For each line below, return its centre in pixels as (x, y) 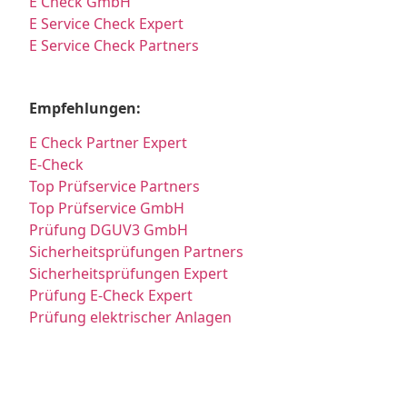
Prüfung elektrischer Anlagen (131, 317)
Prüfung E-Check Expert (111, 295)
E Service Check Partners (114, 46)
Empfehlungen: (85, 108)
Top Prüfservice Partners (115, 186)
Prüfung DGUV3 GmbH (109, 229)
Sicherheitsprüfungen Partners (137, 251)
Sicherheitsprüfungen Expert (129, 273)
